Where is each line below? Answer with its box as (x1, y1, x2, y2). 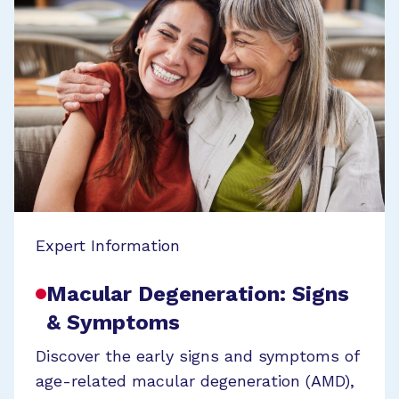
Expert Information (36, 235, 180, 255)
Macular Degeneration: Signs (46, 281, 349, 306)
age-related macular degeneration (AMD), (36, 370, 354, 390)
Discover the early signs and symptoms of (36, 346, 359, 365)
